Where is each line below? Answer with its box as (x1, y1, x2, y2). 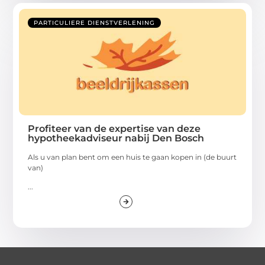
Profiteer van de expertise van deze (28, 122, 201, 134)
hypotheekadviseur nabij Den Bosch (28, 132, 205, 144)
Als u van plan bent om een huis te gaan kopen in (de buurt (28, 152, 237, 161)
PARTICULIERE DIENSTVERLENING (34, 18, 156, 27)
